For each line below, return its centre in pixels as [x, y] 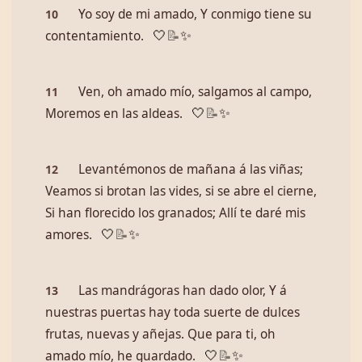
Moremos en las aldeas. [114, 114]
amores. [69, 235]
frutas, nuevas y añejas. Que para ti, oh [160, 334]
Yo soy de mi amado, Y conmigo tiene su [195, 14]
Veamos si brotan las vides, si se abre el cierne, [181, 191]
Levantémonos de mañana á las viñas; [191, 169]
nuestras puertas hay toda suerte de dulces [173, 312]
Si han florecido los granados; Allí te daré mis [175, 213]
